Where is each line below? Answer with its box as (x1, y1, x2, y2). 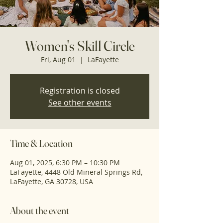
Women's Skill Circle (24, 37, 135, 54)
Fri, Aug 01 (40, 55, 76, 64)
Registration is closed (39, 85, 120, 96)
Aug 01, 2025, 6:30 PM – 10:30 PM (10, 158, 120, 167)
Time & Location (10, 137, 73, 149)
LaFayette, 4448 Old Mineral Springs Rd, (10, 167, 142, 177)
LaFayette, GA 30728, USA (10, 177, 93, 186)
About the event (10, 204, 69, 217)
